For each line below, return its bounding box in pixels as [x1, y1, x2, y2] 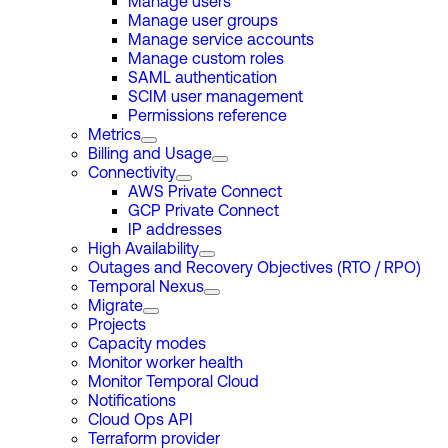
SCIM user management [128, 90, 303, 106]
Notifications [88, 394, 176, 410]
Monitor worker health [88, 356, 243, 372]
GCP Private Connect [128, 204, 279, 220]
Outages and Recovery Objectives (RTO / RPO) [88, 261, 421, 277]
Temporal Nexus [88, 280, 204, 296]
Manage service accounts [128, 33, 314, 49]
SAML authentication [128, 71, 277, 87]
